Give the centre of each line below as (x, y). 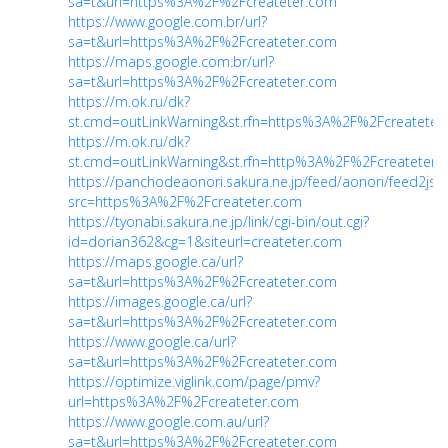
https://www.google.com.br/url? (167, 21)
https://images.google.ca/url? (160, 301)
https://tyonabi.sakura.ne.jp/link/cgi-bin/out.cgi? (218, 221)
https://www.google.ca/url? (152, 341)
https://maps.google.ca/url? (155, 261)
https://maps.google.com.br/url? (171, 61)
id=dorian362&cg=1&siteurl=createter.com (205, 241)
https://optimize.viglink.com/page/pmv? (194, 381)
